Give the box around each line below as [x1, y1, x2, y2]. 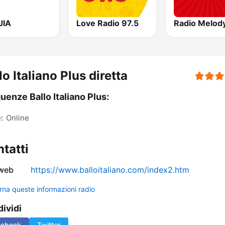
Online [6, 113, 29, 123]
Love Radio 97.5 [76, 18, 139, 29]
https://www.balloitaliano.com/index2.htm [31, 165, 189, 175]
